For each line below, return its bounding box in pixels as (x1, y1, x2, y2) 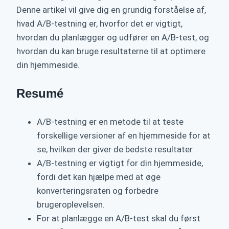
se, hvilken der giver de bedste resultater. (37, 144, 194, 155)
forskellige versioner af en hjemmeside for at (37, 130, 211, 141)
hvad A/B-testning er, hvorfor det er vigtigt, (16, 18, 182, 29)
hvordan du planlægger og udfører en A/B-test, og (16, 32, 209, 43)
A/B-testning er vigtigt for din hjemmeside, (37, 158, 203, 169)
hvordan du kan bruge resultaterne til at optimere (16, 46, 205, 57)
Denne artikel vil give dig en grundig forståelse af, (16, 5, 206, 15)
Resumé (16, 86, 63, 101)
